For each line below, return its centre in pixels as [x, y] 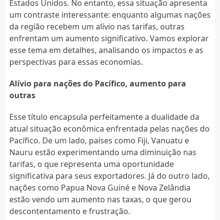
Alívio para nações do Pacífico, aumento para [97, 83]
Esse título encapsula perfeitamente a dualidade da [104, 117]
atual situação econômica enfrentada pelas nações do [109, 128]
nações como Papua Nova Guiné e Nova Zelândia [100, 187]
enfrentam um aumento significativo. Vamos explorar [109, 38]
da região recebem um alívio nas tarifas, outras [97, 26]
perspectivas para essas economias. [76, 62]
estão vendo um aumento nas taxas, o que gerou [100, 199]
